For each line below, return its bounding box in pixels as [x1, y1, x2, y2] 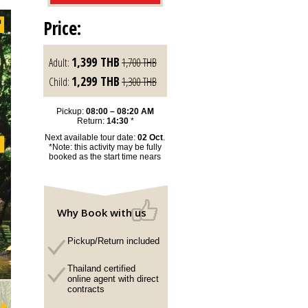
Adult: [49, 55, 71, 70]
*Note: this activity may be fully [48, 142, 162, 152]
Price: [43, 16, 81, 41]
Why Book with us [56, 206, 146, 219]
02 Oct [137, 133, 164, 142]
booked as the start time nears [49, 152, 162, 162]
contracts [67, 284, 104, 294]
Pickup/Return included [67, 236, 159, 246]
